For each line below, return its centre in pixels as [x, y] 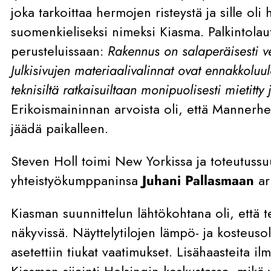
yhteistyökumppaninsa [77, 180]
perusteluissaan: [59, 51]
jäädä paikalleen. [60, 128]
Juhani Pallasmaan [198, 180]
